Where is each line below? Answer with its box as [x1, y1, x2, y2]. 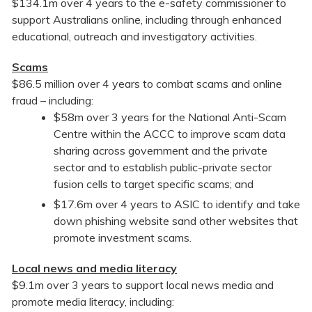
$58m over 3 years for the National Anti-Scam [54, 110, 286, 125]
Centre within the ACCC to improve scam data [54, 127, 286, 141]
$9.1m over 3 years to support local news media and [12, 278, 274, 292]
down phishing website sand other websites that [54, 214, 298, 228]
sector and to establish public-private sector [54, 160, 272, 175]
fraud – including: [12, 93, 93, 108]
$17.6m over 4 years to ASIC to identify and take [54, 197, 300, 212]
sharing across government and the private [54, 143, 267, 158]
